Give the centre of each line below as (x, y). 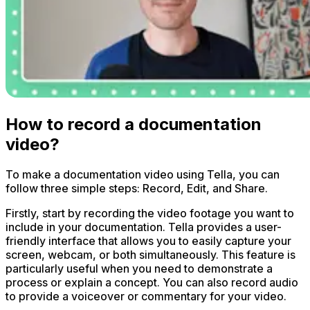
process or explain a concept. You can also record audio (152, 283)
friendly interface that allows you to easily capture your (148, 241)
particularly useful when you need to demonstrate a (139, 269)
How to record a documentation (134, 124)
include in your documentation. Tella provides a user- (144, 227)
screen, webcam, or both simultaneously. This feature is (151, 255)
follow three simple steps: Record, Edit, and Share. (137, 189)
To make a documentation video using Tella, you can (143, 175)
